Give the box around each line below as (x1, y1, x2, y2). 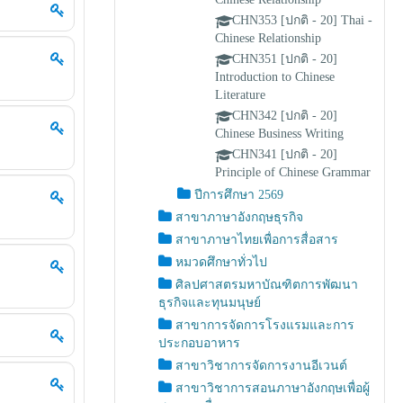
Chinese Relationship (215, 31, 322, 45)
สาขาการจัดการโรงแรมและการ (175, 318, 355, 332)
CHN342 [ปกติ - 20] (232, 109, 338, 122)
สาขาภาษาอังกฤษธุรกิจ (175, 210, 304, 224)
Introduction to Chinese (215, 70, 336, 84)
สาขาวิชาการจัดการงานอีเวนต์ (175, 359, 348, 372)
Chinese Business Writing (215, 127, 345, 140)
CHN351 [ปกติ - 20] (232, 52, 338, 66)
